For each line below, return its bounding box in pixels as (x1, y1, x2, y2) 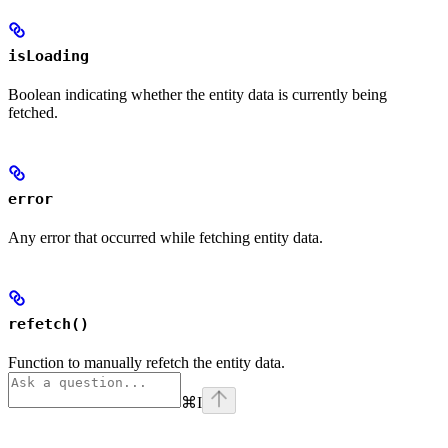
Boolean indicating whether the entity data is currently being (8, 86, 387, 104)
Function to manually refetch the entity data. (8, 354, 285, 372)
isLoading (8, 47, 89, 66)
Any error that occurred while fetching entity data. (8, 229, 323, 247)
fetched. (8, 104, 58, 122)
